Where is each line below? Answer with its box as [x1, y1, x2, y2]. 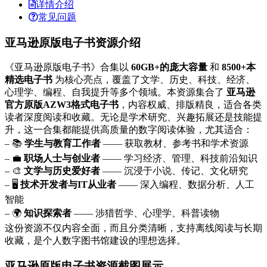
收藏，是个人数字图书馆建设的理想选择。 [5, 235, 186, 246]
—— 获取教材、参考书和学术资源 [101, 138, 249, 149]
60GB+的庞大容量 [131, 62, 207, 73]
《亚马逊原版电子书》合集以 [5, 62, 131, 73]
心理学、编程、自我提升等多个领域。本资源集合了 [5, 87, 226, 98]
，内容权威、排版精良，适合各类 [119, 100, 262, 110]
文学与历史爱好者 [24, 166, 100, 176]
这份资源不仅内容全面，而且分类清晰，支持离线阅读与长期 [5, 223, 262, 234]
